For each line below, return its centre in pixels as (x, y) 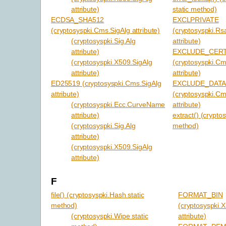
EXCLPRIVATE (196, 19)
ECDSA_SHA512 (78, 19)
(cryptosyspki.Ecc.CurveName (118, 104)
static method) (195, 9)
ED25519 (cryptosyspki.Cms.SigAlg (106, 83)
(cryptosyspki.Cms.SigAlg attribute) (106, 30)
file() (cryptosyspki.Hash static (98, 195)
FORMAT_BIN (201, 195)
